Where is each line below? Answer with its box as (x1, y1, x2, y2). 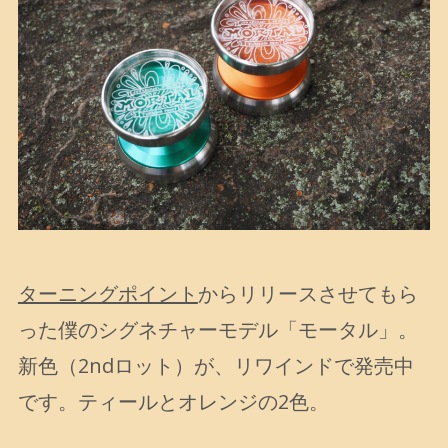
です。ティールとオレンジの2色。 (17, 388, 329, 416)
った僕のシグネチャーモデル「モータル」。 (17, 316, 418, 344)
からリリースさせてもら (197, 280, 418, 308)
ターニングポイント (17, 280, 198, 308)
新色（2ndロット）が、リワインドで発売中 (17, 352, 414, 380)
